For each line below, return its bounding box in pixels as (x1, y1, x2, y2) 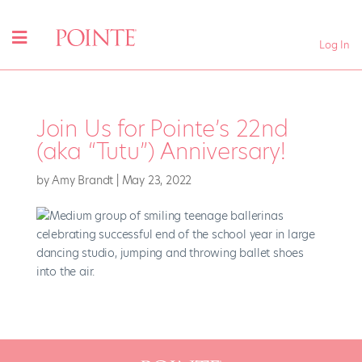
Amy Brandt (52, 172, 114, 189)
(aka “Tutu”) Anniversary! (36, 136, 286, 168)
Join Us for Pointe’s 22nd (36, 113, 288, 145)
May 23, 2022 (121, 172, 192, 189)
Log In (319, 37, 350, 52)
